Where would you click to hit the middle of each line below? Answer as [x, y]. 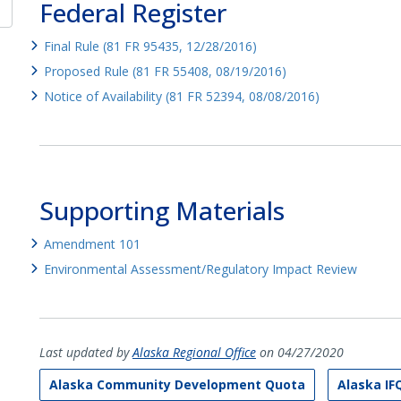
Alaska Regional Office [194, 352]
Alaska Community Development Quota [177, 384]
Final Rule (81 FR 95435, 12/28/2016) [150, 46]
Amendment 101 [92, 243]
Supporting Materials [162, 210]
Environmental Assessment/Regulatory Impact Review [200, 269]
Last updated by [85, 352]
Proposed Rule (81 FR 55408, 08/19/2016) [165, 71]
